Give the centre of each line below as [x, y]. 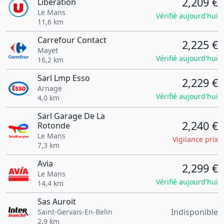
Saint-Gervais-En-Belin [75, 212]
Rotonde [53, 125]
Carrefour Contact [72, 40]
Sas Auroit [56, 201]
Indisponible [194, 212]
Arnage [49, 88]
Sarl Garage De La [71, 116]
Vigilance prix [195, 139]
